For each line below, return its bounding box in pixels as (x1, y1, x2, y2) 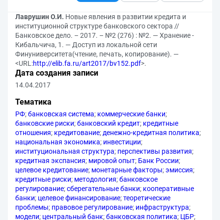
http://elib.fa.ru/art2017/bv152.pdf (33, 59, 141, 67)
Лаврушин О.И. (15, 13, 64, 21)
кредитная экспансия (15, 157, 85, 165)
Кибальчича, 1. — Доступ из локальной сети (15, 41, 157, 49)
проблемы (15, 203, 49, 211)
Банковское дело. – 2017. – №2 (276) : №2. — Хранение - (15, 31, 194, 39)
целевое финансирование (38, 194, 120, 202)
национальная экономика (15, 138, 100, 146)
